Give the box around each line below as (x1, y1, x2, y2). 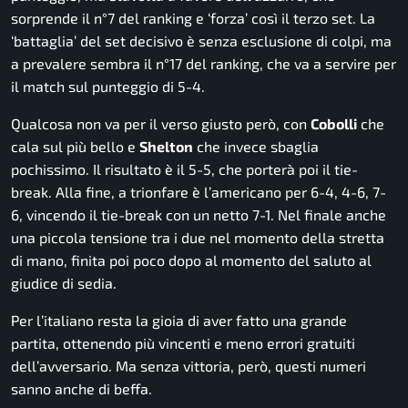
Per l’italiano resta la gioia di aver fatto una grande (11, 311, 347, 330)
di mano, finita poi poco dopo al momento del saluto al (11, 251, 372, 270)
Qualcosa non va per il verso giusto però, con (11, 115, 311, 133)
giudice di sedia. (11, 274, 117, 292)
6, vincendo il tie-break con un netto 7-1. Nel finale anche (11, 206, 386, 224)
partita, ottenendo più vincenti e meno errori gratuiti (11, 334, 355, 352)
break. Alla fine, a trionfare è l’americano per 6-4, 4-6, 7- (11, 183, 386, 201)
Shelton (139, 138, 193, 156)
